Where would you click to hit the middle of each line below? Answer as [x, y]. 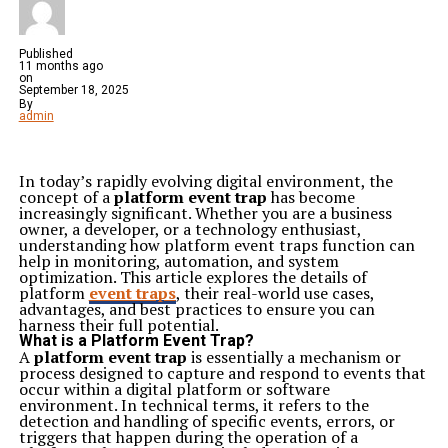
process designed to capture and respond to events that [222, 373]
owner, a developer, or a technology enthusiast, [189, 229]
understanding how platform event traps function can [216, 245]
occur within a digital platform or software [174, 389]
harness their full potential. [118, 325]
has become [310, 197]
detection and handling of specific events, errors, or [206, 421]
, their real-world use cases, [274, 293]
